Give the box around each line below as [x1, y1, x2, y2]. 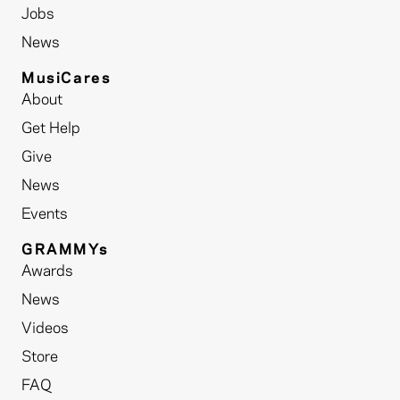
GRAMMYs [21, 243, 109, 258]
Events [21, 207, 67, 222]
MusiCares [21, 71, 112, 87]
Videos [21, 321, 68, 337]
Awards [21, 264, 72, 279]
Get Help [21, 121, 80, 137]
